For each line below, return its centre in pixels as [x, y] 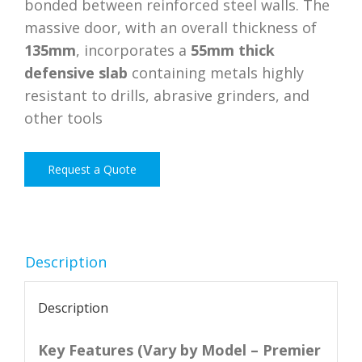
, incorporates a [133, 50]
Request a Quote [92, 169]
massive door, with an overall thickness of [170, 27]
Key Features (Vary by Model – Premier [179, 350]
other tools [63, 118]
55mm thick [233, 50]
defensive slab [76, 73]
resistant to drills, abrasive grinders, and [167, 95]
